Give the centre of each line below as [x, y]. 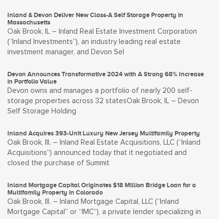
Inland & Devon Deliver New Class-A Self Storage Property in [95, 15]
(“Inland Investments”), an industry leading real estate [94, 42]
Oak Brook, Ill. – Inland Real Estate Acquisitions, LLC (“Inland [104, 142]
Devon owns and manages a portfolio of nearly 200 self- [100, 91]
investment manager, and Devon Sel [66, 52]
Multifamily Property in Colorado [55, 192]
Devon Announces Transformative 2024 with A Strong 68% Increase [106, 74]
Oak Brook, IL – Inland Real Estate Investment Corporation [102, 32]
